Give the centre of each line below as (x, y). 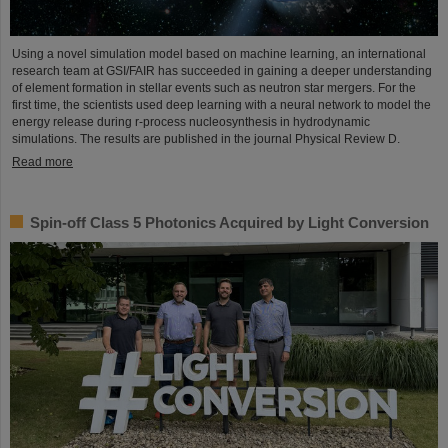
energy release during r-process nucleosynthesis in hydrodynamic (191, 122)
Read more (42, 162)
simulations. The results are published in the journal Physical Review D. (206, 139)
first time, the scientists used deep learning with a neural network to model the (221, 105)
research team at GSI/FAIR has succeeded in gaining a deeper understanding (222, 71)
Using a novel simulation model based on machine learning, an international (219, 54)
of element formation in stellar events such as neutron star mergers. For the (214, 88)
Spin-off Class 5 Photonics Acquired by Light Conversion (229, 223)
